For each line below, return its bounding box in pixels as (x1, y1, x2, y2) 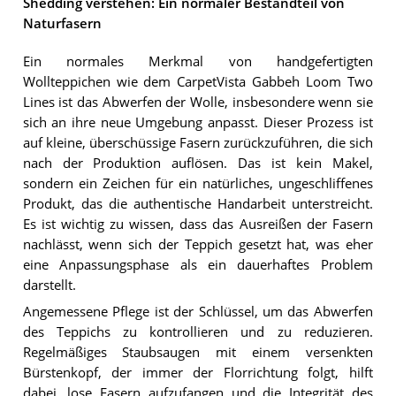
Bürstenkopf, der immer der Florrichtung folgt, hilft (22, 364, 373, 382)
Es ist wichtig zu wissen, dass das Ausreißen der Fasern (22, 215, 373, 232)
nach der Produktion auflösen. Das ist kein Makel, (22, 154, 373, 171)
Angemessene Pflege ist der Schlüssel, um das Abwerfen (22, 303, 373, 321)
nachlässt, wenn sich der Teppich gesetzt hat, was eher (22, 235, 373, 253)
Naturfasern (22, 15, 102, 33)
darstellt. (22, 276, 76, 293)
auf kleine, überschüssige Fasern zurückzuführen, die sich (22, 133, 373, 151)
